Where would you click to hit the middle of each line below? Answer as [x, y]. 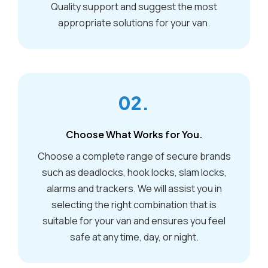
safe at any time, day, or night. [134, 237]
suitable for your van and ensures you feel [134, 220]
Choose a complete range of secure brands [134, 156]
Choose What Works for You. [134, 134]
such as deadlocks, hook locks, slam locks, [134, 172]
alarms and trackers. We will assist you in [134, 188]
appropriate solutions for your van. [134, 22]
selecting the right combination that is [134, 204]
